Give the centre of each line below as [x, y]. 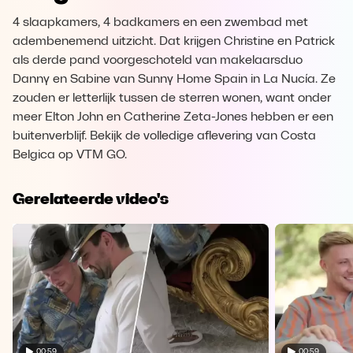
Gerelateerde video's [91, 199]
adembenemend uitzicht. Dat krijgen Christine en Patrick [174, 42]
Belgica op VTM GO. [70, 155]
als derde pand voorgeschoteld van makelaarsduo [158, 61]
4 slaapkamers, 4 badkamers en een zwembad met [160, 23]
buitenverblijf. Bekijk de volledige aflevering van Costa [164, 136]
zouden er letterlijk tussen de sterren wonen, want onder [172, 98]
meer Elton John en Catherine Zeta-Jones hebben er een [173, 117]
